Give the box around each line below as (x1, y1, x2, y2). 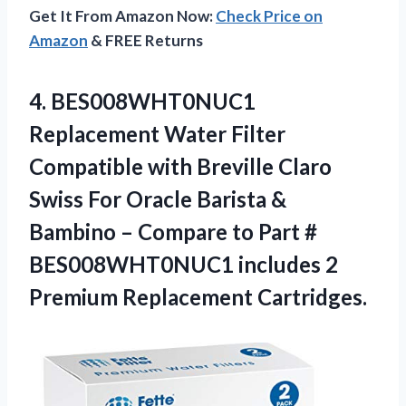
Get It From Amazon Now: (29, 5, 216, 25)
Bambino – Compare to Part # (29, 217, 317, 245)
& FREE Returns (88, 30, 203, 50)
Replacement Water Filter (29, 120, 285, 147)
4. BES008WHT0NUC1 (29, 87, 256, 114)
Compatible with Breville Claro (29, 152, 332, 179)
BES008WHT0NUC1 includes (29, 250, 325, 277)
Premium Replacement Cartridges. (29, 283, 367, 310)
